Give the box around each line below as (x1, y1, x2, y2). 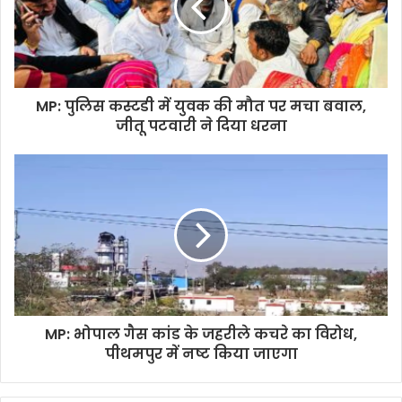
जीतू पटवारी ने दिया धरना (115, 116, 287, 137)
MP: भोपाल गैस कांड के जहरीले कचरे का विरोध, (45, 324, 357, 345)
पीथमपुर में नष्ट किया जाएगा (104, 344, 298, 365)
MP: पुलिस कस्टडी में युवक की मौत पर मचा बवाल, (36, 96, 366, 118)
